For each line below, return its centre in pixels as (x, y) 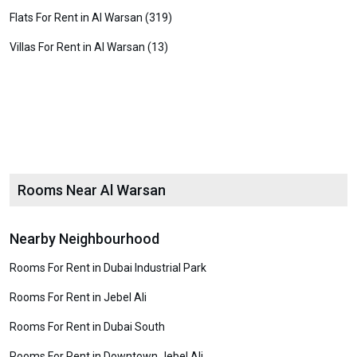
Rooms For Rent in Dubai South (87, 327)
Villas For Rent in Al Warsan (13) (89, 47)
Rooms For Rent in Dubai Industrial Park (108, 268)
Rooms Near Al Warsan (92, 190)
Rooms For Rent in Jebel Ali (78, 297)
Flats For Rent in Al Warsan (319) (91, 18)
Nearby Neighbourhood (84, 239)
